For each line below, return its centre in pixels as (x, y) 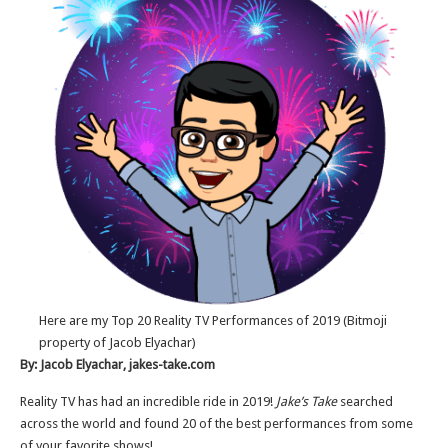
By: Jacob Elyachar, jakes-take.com (117, 364)
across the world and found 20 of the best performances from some (216, 423)
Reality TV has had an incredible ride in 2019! (148, 401)
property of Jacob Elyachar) (117, 342)
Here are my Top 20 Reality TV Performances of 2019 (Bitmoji (213, 320)
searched (366, 401)
